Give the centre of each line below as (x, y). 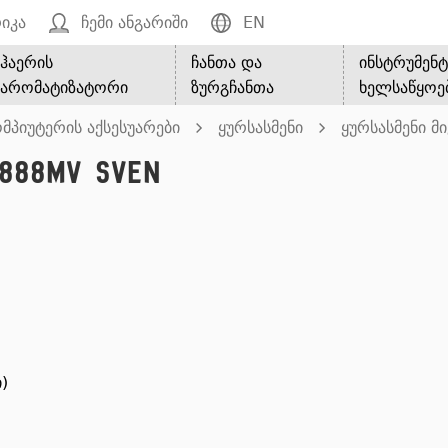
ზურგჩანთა (233, 87)
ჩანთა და (227, 62)
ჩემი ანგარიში (134, 22)
